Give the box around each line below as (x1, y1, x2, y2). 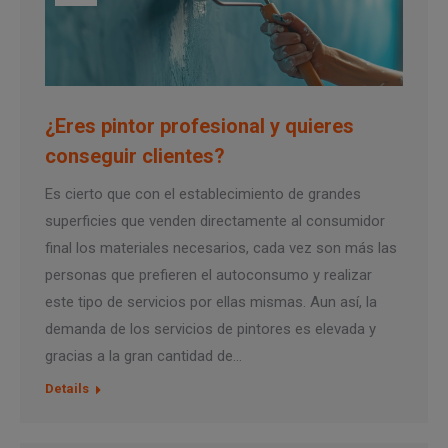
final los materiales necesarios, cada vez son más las (45, 238, 397, 257)
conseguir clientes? (45, 143, 225, 168)
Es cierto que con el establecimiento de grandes (45, 184, 361, 203)
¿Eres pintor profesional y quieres (45, 113, 354, 138)
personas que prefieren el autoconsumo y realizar (45, 265, 372, 284)
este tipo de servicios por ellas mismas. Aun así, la (45, 292, 377, 311)
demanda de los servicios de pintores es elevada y (45, 319, 376, 338)
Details (45, 380, 89, 396)
